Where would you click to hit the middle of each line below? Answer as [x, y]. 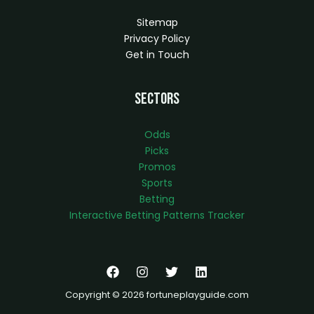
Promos [157, 166]
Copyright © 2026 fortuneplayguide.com [157, 294]
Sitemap [157, 22]
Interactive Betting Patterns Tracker [157, 215]
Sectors [157, 98]
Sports [157, 183]
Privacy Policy [157, 38]
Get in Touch [157, 54]
